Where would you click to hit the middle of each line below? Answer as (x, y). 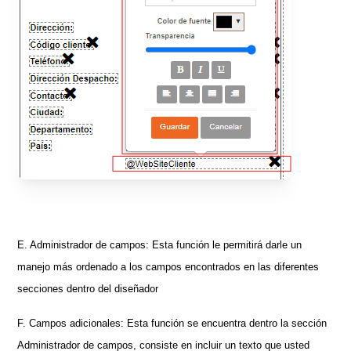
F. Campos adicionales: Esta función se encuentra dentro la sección (172, 323)
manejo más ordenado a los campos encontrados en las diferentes (168, 266)
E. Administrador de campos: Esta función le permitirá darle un (160, 244)
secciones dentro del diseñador (88, 288)
